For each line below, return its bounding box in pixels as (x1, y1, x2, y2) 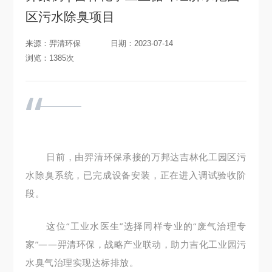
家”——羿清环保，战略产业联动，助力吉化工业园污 (25, 237, 246, 250)
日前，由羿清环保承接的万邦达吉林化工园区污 (46, 150, 246, 163)
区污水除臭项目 (25, 10, 115, 24)
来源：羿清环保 (25, 39, 81, 48)
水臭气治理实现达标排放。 (25, 256, 139, 268)
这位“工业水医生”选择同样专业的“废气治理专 (46, 219, 246, 232)
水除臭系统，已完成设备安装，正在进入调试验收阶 (25, 168, 246, 181)
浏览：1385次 (25, 53, 75, 63)
